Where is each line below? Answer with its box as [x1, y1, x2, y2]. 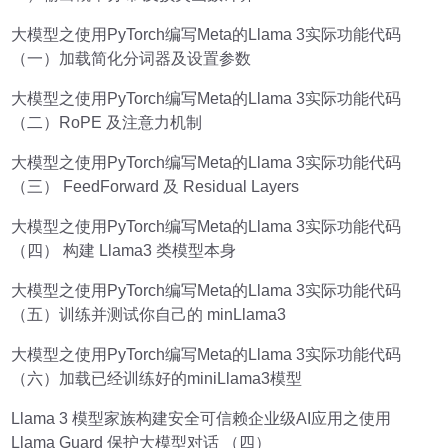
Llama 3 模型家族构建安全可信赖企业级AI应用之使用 [11, 409, 392, 427]
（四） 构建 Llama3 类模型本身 [11, 241, 237, 259]
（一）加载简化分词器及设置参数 [11, 49, 252, 67]
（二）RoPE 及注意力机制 [11, 113, 203, 131]
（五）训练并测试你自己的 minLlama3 [11, 305, 287, 323]
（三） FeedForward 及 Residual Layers [11, 177, 300, 195]
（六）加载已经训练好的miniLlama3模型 [11, 369, 303, 387]
